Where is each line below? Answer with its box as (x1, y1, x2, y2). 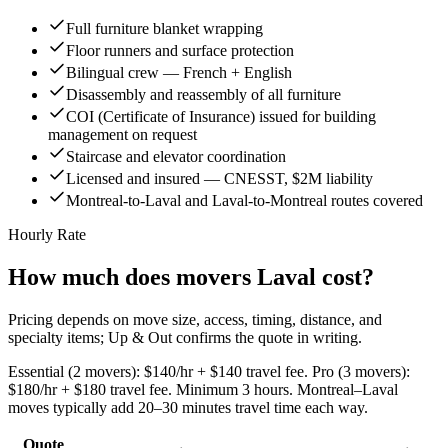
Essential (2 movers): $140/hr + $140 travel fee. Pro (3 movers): (8, 363, 410, 381)
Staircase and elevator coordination (66, 148, 286, 166)
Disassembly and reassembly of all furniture (66, 86, 341, 104)
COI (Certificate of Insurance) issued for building (66, 108, 376, 126)
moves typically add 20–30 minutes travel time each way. (8, 399, 368, 417)
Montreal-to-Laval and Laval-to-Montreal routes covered (66, 192, 423, 210)
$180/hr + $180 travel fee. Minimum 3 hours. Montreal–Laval (8, 381, 398, 399)
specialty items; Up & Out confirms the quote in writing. (8, 329, 362, 347)
